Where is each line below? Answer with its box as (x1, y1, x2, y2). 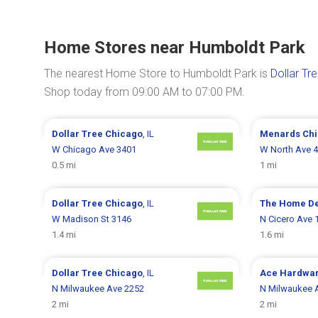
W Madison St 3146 (52, 214, 132, 224)
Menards (259, 128, 302, 139)
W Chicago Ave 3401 (52, 144, 137, 155)
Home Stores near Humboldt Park (44, 38, 305, 57)
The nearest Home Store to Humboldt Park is (44, 67, 270, 80)
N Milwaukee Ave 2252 (52, 283, 145, 294)
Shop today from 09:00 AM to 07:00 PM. (44, 85, 245, 99)
